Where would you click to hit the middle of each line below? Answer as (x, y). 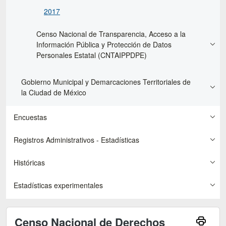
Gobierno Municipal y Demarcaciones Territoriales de (106, 81)
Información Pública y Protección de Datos (104, 44)
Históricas (29, 162)
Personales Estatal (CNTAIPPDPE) (92, 55)
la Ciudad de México (54, 92)
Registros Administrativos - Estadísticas (76, 139)
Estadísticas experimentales (58, 185)
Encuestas (30, 117)
